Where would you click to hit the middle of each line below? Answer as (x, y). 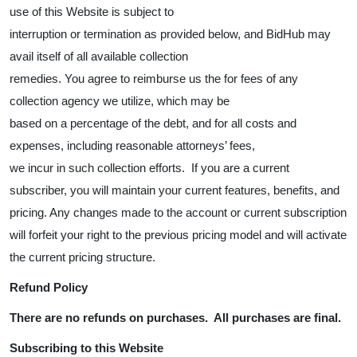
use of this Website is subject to (92, 12)
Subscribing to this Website (86, 348)
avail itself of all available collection (99, 56)
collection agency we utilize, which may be (120, 101)
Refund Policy (49, 287)
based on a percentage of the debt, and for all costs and (153, 123)
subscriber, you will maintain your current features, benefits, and (175, 190)
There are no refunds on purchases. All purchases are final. (177, 318)
